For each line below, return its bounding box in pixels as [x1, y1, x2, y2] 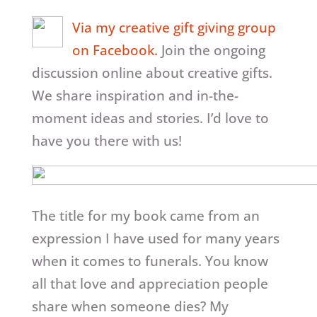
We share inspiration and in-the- [31, 86, 238, 105]
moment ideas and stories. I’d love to [31, 109, 269, 128]
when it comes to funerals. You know [31, 252, 268, 271]
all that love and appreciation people [31, 275, 268, 294]
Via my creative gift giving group [71, 18, 276, 38]
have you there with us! [31, 132, 182, 151]
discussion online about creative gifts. [31, 64, 272, 83]
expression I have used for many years [31, 229, 279, 248]
